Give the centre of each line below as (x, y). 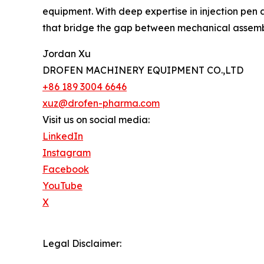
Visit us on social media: (96, 120)
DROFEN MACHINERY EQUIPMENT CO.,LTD (143, 70)
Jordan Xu (67, 54)
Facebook (66, 169)
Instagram (67, 153)
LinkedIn (63, 136)
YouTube (62, 186)
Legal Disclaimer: (82, 244)
